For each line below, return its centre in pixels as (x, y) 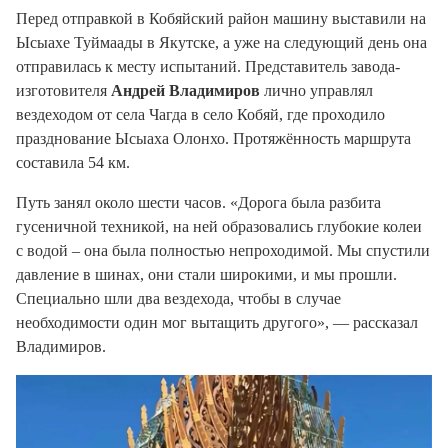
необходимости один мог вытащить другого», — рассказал (217, 323)
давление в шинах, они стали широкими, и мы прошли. (206, 275)
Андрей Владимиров (185, 91)
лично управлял (316, 91)
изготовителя (63, 91)
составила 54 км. (73, 163)
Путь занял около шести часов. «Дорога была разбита (198, 203)
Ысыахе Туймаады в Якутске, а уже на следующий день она (221, 43)
